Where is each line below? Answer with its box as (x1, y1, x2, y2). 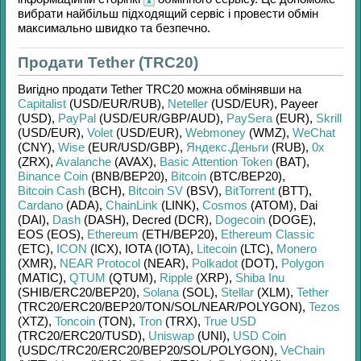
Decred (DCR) (132, 213, 209, 226)
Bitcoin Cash (18, 184, 85, 197)
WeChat (293, 126, 335, 139)
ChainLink (106, 198, 158, 212)
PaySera (226, 111, 272, 125)
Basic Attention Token (160, 155, 272, 168)
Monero (276, 242, 317, 255)
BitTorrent (225, 184, 275, 197)
